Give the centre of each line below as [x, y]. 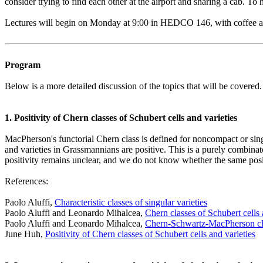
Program [23, 65]
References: [26, 181]
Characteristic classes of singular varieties [131, 202]
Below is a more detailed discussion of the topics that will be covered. [133, 86]
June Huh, [25, 234]
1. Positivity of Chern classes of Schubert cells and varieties [121, 118]
